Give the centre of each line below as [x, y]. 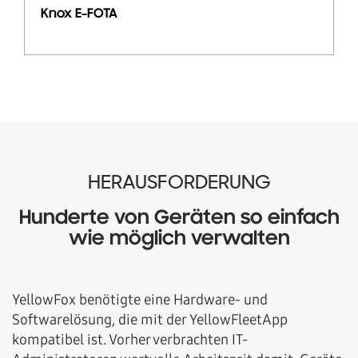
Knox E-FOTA [79, 14]
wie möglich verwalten [179, 239]
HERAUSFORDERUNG [179, 183]
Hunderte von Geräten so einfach [179, 219]
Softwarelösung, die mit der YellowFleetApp [150, 320]
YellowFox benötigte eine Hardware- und [140, 300]
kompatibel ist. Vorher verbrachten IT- [130, 340]
